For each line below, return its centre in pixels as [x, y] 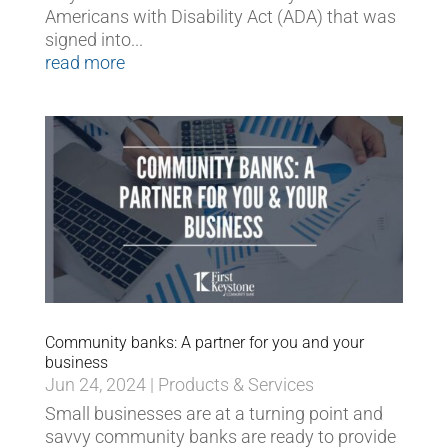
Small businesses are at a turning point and [213, 414]
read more [84, 62]
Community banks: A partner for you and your [204, 343]
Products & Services [235, 385]
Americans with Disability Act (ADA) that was [220, 16]
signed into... [93, 39]
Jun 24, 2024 [95, 385]
